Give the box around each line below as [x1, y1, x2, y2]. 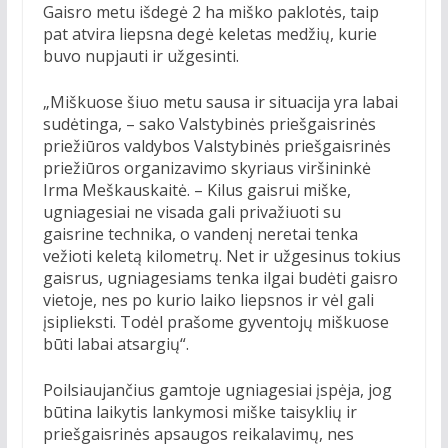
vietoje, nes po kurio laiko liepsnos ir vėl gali [42, 289, 374, 312]
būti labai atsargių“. [42, 333, 189, 356]
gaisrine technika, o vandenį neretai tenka [42, 223, 358, 246]
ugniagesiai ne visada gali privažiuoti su [42, 201, 341, 224]
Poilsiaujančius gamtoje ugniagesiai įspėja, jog [42, 379, 392, 402]
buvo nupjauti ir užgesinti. [42, 45, 239, 68]
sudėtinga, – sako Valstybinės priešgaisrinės [42, 113, 376, 136]
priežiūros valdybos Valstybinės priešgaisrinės [42, 135, 391, 158]
